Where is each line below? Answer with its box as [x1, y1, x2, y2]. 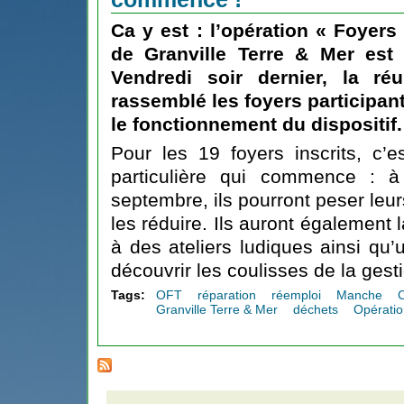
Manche [335, 288, 382, 302]
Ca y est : [111, 20, 210, 41]
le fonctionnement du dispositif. [111, 114, 402, 134]
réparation [197, 288, 257, 302]
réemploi [271, 288, 321, 302]
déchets [293, 302, 339, 317]
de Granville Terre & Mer [111, 43, 354, 64]
